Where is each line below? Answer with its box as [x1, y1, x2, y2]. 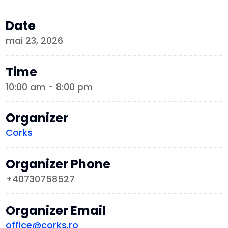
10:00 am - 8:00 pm [6, 80, 93, 94]
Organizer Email [6, 202, 106, 219]
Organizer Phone [6, 156, 111, 173]
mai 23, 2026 [6, 34, 64, 47]
